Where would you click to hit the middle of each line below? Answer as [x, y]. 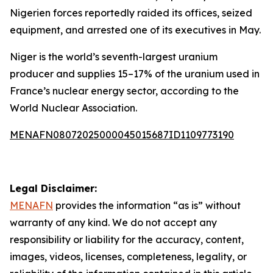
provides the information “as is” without [147, 205]
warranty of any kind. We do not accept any [113, 222]
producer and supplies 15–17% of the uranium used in [135, 74]
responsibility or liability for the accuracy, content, [127, 239]
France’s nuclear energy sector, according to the [124, 91]
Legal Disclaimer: [53, 188]
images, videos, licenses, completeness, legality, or [128, 257]
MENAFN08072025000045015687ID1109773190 [122, 135]
